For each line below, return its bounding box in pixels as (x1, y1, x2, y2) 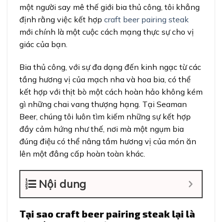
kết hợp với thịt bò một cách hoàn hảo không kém (19, 86, 203, 97)
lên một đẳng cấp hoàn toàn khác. (19, 148, 145, 159)
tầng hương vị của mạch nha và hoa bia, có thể (19, 74, 191, 84)
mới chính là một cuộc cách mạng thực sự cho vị (19, 26, 194, 37)
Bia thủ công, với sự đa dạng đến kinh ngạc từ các (19, 61, 201, 72)
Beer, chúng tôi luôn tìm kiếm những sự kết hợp (19, 111, 191, 121)
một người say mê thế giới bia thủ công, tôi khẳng (19, 1, 200, 12)
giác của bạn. (19, 39, 67, 49)
